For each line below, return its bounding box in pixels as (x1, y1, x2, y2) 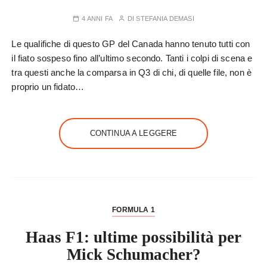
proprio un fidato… (11, 82, 85, 92)
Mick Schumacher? (66, 246, 201, 263)
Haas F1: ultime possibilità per (26, 228, 241, 246)
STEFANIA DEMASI (136, 15, 194, 22)
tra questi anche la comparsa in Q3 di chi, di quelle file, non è (11, 67, 252, 77)
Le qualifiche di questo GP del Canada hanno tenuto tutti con (11, 39, 250, 49)
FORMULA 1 (112, 206, 155, 214)
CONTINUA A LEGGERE (89, 129, 178, 138)
